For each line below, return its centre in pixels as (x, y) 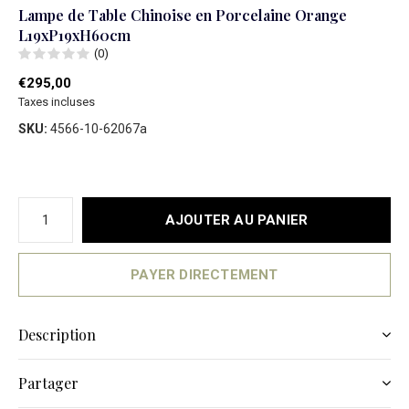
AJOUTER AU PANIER (236, 220)
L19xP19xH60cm (74, 35)
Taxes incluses (57, 102)
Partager (48, 383)
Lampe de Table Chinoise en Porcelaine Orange (183, 15)
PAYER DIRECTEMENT (204, 275)
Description (57, 335)
